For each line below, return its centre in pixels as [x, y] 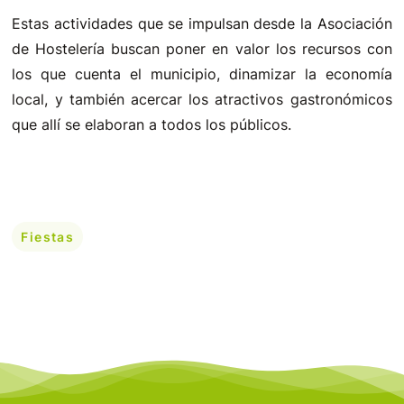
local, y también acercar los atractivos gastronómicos [202, 99]
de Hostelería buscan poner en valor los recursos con [202, 49]
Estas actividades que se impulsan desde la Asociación [202, 23]
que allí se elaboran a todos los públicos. [152, 124]
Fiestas [48, 237]
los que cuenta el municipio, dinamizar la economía [202, 74]
